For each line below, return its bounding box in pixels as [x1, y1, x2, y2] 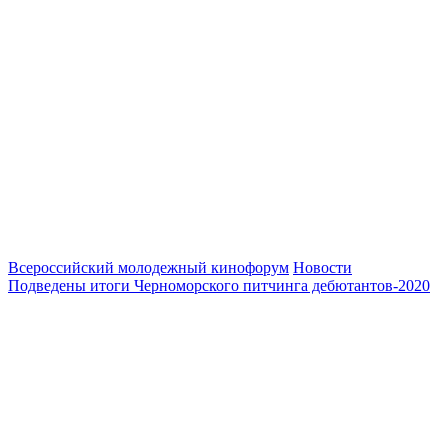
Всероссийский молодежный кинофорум [8, 258, 289, 276]
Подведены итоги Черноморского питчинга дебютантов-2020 [8, 276, 430, 294]
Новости [293, 258, 352, 276]
